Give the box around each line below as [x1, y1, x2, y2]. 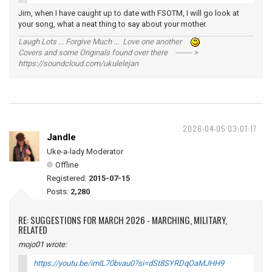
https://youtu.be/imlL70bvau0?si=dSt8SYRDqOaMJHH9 [33, 259, 224, 268]
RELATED [18, 223, 47, 236]
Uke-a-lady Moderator [47, 147, 123, 156]
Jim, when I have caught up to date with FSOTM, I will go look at [18, 8, 239, 18]
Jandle [47, 132, 76, 143]
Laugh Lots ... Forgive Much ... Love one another [18, 37, 191, 46]
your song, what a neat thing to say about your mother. [18, 19, 216, 29]
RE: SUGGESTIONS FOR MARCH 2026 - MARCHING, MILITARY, [18, 213, 227, 226]
